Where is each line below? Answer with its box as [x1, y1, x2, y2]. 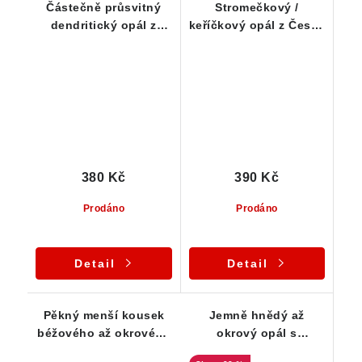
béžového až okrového [37, 326, 171, 340]
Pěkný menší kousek [43, 309, 165, 322]
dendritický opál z [50, 18, 157, 32]
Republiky [227, 36, 287, 49]
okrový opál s [217, 326, 297, 340]
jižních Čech [67, 36, 141, 49]
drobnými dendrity [202, 344, 311, 358]
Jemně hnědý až [208, 309, 305, 322]
